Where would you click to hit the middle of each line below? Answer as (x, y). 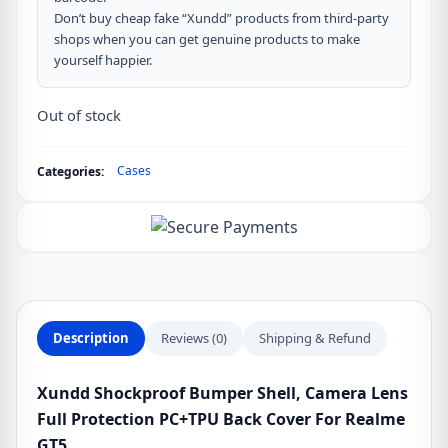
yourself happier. (103, 60)
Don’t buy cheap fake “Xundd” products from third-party (221, 18)
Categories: (70, 171)
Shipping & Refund (315, 338)
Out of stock (79, 115)
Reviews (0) (194, 338)
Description (91, 338)
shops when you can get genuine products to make (207, 39)
